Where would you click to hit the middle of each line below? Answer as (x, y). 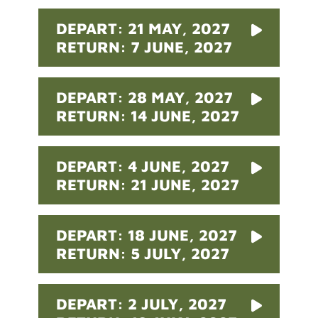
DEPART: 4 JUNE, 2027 (143, 166)
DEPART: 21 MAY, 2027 (143, 29)
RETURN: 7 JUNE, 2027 (144, 47)
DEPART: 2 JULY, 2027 (142, 304)
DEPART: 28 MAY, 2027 (145, 98)
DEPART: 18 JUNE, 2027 (147, 235)
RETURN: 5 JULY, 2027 (143, 254)
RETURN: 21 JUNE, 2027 (148, 185)
